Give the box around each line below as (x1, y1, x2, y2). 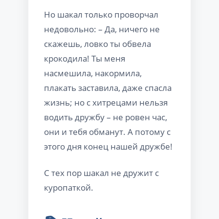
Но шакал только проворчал (44, 8, 158, 20)
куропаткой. (44, 181, 93, 193)
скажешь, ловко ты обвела (44, 38, 151, 49)
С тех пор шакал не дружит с (44, 167, 159, 178)
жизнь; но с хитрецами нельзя (44, 96, 168, 108)
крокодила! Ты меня (44, 52, 125, 64)
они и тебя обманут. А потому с (44, 126, 171, 137)
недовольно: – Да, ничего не (44, 23, 160, 35)
